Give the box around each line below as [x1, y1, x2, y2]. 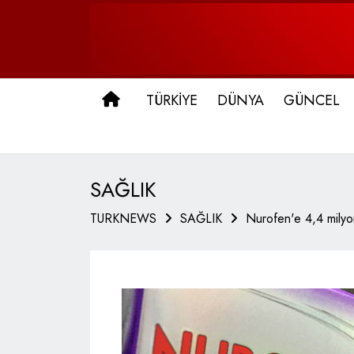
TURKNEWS [90, 209, 156, 228]
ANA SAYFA [126, 89, 201, 110]
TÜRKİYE [146, 90, 198, 111]
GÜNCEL [284, 90, 340, 111]
